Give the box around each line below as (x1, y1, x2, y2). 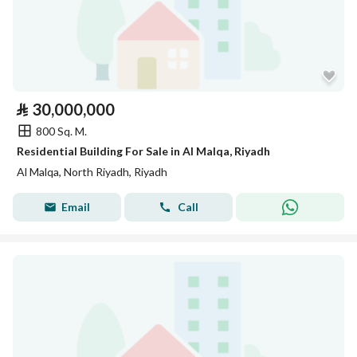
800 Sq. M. (36, 124, 87, 138)
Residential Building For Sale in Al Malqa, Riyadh (17, 144, 270, 158)
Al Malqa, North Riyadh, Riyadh (17, 165, 167, 178)
